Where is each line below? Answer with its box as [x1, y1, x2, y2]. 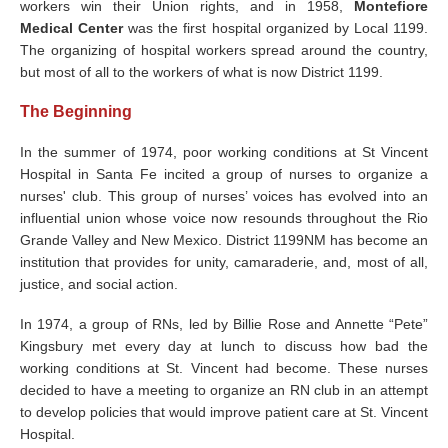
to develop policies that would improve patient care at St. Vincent [20, 404, 428, 420]
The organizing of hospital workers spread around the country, [20, 42, 428, 58]
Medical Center [20, 20, 124, 36]
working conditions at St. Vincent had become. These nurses [20, 360, 428, 376]
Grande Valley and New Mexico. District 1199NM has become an [20, 232, 428, 248]
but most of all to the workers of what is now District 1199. [20, 64, 383, 80]
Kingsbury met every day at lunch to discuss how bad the [20, 338, 428, 354]
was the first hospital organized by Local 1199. [123, 20, 429, 36]
